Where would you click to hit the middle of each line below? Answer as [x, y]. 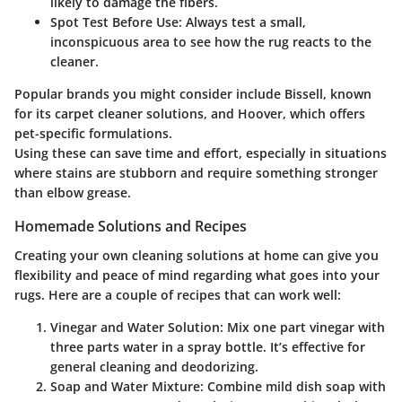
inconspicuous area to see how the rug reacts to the [211, 42]
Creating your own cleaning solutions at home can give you [197, 255]
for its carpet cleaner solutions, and [126, 114]
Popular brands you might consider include [149, 94]
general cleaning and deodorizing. [154, 366]
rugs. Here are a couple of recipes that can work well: [178, 294]
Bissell [304, 94]
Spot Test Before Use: [116, 22]
